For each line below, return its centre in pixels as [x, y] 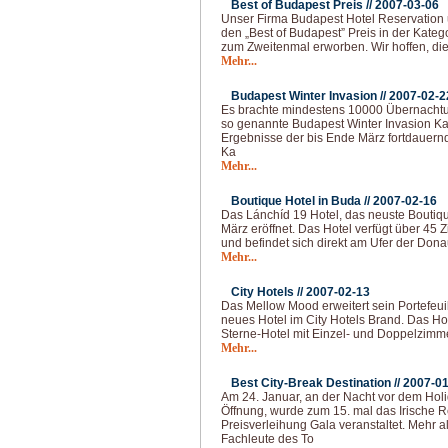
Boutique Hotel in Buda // [302, 201]
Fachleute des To [267, 439]
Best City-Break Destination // [317, 383]
